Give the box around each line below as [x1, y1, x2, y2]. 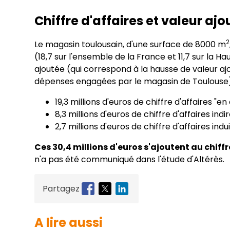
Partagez [43, 182, 80, 195]
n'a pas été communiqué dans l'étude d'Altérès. [34, 154, 225, 166]
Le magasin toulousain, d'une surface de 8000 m [34, 39, 226, 51]
